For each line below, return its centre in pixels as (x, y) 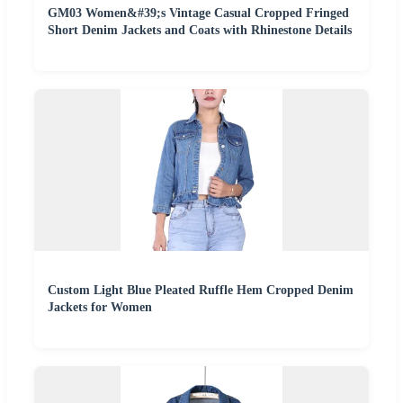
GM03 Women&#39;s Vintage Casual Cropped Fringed (198, 13)
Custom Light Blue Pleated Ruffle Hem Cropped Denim (201, 290)
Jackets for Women (100, 307)
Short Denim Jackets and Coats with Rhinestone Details (200, 30)
